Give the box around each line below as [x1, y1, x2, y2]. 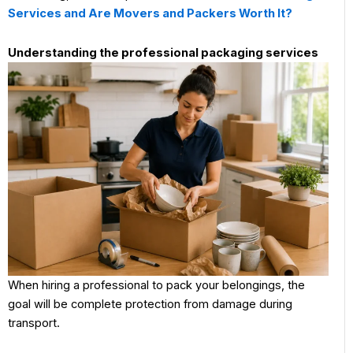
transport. [8, 316, 60, 330]
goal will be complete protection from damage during [8, 297, 292, 311]
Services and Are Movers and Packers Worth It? [8, 6, 295, 21]
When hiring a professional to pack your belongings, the [8, 278, 305, 292]
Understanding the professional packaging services [8, 46, 318, 60]
